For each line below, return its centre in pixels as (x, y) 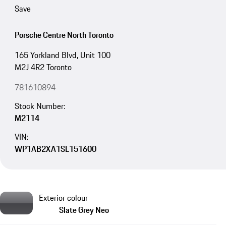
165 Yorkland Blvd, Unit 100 (62, 55)
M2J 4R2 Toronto (43, 67)
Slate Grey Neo (84, 210)
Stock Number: (40, 106)
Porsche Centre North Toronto (64, 35)
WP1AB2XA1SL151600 (55, 149)
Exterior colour (63, 198)
